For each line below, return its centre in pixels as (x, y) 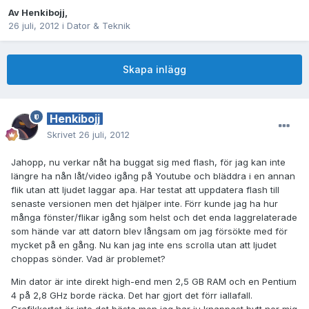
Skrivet (63, 135)
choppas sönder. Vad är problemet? (88, 259)
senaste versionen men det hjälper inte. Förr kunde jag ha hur (144, 204)
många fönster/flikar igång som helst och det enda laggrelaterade (154, 218)
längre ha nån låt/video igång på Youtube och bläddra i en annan (153, 176)
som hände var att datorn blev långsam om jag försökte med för (149, 231)
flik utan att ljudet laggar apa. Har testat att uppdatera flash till (145, 190)
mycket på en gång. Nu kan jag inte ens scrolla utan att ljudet (144, 245)
